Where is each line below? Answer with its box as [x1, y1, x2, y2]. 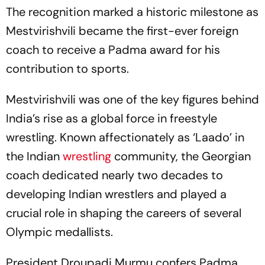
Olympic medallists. [6, 224, 113, 240]
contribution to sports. [6, 61, 129, 76]
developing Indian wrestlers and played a [6, 186, 227, 202]
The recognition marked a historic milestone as [6, 4, 258, 20]
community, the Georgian [114, 148, 251, 164]
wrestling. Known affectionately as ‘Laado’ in [6, 130, 244, 145]
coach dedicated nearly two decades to [6, 167, 223, 183]
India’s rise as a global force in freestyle [6, 111, 217, 126]
